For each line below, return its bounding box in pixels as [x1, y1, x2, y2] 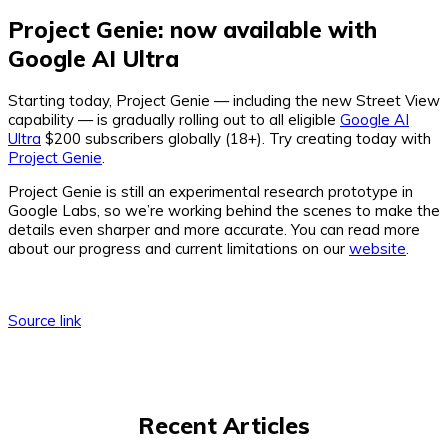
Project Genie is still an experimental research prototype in [8, 182, 413, 202]
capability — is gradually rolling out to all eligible [8, 110, 340, 130]
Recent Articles [138, 411, 310, 441]
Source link [8, 311, 81, 331]
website [349, 239, 406, 259]
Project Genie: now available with [8, 14, 377, 44]
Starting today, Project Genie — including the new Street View [8, 91, 440, 111]
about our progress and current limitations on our [8, 239, 349, 259]
